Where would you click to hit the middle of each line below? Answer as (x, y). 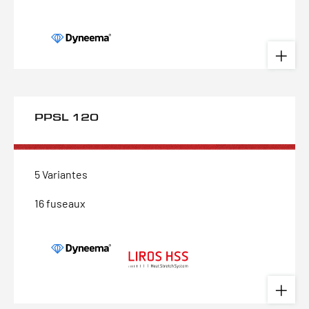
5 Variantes (61, 174)
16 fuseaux (60, 203)
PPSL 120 (67, 117)
